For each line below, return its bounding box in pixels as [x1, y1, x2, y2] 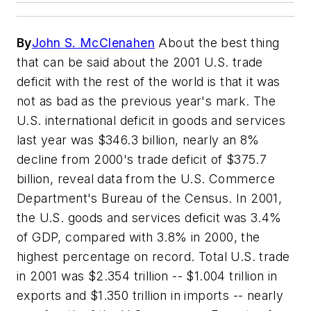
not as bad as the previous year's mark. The [17, 94, 276, 109]
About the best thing [155, 35, 280, 51]
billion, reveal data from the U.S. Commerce [17, 171, 276, 187]
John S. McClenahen [31, 35, 155, 51]
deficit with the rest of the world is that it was [17, 74, 280, 90]
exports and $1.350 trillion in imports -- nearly [17, 288, 284, 303]
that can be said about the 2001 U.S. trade [17, 55, 263, 70]
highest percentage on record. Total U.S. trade [17, 249, 290, 264]
